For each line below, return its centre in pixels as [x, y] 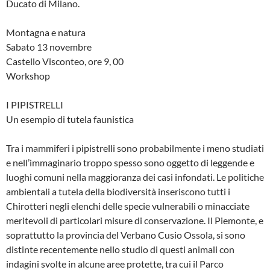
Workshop [28, 76]
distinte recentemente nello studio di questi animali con [120, 250]
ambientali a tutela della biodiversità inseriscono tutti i [118, 192]
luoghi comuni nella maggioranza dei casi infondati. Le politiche [135, 177]
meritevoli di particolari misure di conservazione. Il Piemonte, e [135, 221]
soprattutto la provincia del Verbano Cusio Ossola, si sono [126, 235]
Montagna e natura [46, 33]
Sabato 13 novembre [49, 47]
